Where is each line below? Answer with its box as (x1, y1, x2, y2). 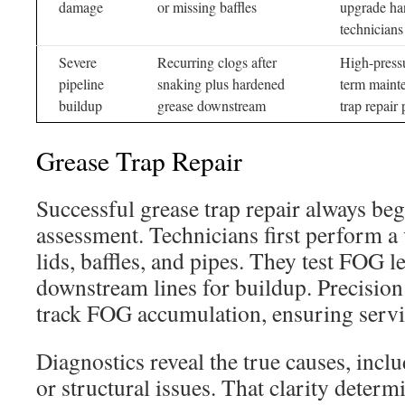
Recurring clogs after (157, 52, 277, 71)
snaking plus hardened (157, 74, 285, 93)
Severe (59, 52, 97, 71)
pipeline (59, 74, 104, 93)
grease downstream (157, 96, 266, 115)
